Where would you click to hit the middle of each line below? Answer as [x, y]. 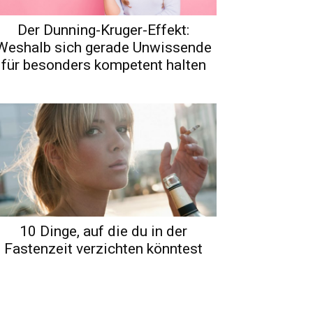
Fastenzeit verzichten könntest [103, 248]
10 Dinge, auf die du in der [103, 231]
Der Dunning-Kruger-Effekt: [103, 30]
